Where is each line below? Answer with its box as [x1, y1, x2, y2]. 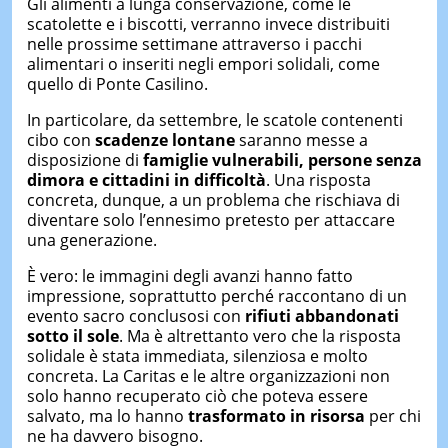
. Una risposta [265, 168, 371, 191]
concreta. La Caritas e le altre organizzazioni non [26, 364, 390, 387]
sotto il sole [26, 324, 119, 347]
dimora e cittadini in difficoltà [26, 168, 266, 191]
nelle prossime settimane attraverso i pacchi [26, 32, 362, 55]
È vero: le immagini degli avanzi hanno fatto [26, 264, 353, 287]
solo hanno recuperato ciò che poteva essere [26, 384, 368, 407]
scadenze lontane [94, 128, 235, 151]
